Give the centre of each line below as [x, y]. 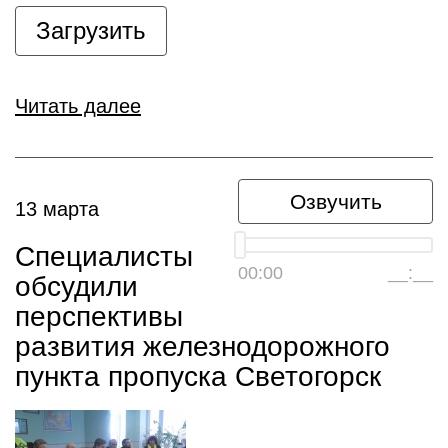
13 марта [57, 209]
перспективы [99, 316]
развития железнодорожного [202, 346]
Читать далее [78, 106]
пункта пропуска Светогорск [198, 376]
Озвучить [335, 201]
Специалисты [104, 256]
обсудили [76, 286]
